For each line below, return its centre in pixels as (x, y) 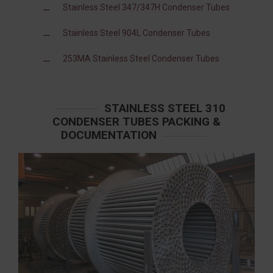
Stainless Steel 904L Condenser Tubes (136, 33)
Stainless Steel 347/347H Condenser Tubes (146, 7)
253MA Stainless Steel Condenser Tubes (141, 58)
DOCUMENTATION (108, 135)
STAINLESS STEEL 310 (165, 108)
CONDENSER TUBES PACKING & (136, 122)
